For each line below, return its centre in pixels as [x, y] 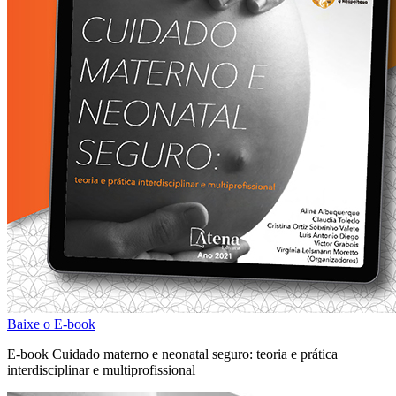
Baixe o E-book [51, 324]
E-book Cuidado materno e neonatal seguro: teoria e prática [172, 354]
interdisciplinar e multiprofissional [101, 370]
